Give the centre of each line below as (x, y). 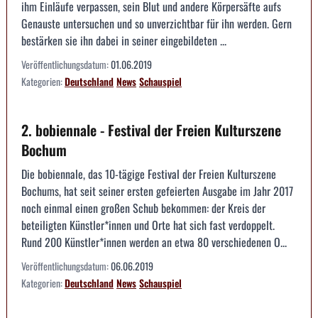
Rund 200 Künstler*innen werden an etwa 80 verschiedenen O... (154, 242)
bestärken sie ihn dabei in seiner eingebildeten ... (124, 40)
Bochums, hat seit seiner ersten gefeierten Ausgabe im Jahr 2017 (157, 191)
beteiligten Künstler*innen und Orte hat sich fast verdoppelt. (148, 225)
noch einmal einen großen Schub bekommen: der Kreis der (143, 208)
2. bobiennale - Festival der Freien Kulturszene (151, 130)
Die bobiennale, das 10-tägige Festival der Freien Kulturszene (149, 174)
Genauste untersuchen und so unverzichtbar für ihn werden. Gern (157, 23)
